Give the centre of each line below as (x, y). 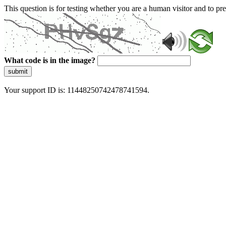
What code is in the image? (50, 60)
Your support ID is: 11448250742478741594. (77, 90)
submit (18, 71)
